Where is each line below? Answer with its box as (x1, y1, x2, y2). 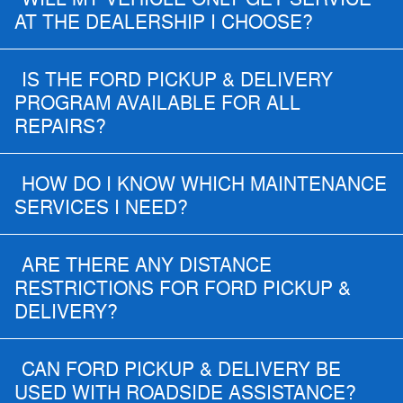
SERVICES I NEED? (14, 196, 188, 220)
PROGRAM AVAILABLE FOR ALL (14, 92, 300, 116)
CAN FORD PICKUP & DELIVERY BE (22, 358, 341, 382)
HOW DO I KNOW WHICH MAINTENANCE (22, 173, 387, 197)
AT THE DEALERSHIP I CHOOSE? (14, 11, 313, 35)
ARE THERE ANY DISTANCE (22, 254, 272, 278)
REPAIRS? (14, 115, 106, 139)
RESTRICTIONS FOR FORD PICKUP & (14, 277, 351, 301)
